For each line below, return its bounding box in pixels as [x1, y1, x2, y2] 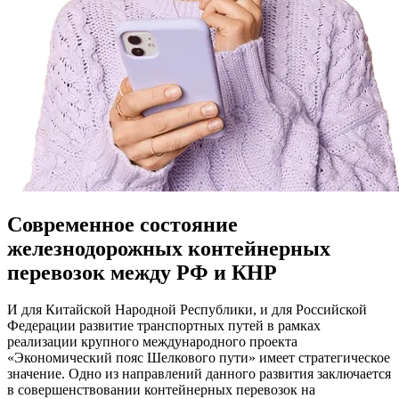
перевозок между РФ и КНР [7, 260, 277, 284]
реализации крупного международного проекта [7, 334, 297, 350]
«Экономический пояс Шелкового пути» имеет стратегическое [7, 350, 390, 366]
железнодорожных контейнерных [7, 236, 330, 260]
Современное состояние [7, 212, 238, 236]
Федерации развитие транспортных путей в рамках [7, 318, 321, 334]
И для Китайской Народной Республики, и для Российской [7, 302, 367, 318]
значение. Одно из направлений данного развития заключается [7, 366, 391, 382]
